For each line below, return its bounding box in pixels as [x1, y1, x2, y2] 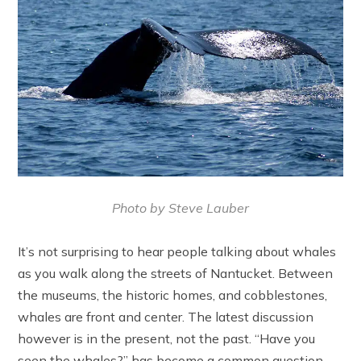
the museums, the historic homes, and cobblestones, [18, 286, 328, 303]
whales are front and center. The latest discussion [18, 308, 314, 325]
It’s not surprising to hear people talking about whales [18, 243, 337, 259]
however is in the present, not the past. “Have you [18, 330, 316, 346]
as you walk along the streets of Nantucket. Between [18, 264, 334, 281]
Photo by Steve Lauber [112, 199, 249, 216]
